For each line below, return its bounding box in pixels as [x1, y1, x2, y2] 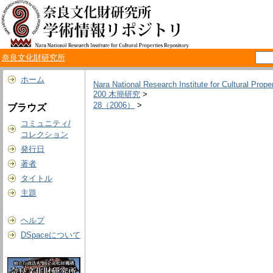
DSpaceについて [21, 230, 80, 239]
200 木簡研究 [93, 90, 140, 99]
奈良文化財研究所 [2, 53, 65, 62]
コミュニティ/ [21, 119, 71, 128]
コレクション [21, 130, 68, 139]
